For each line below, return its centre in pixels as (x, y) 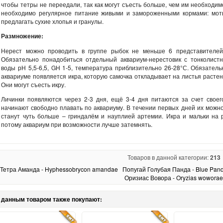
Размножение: (22, 36)
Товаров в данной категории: (168, 157)
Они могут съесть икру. (34, 84)
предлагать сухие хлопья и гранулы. (53, 21)
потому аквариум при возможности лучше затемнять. (77, 124)
